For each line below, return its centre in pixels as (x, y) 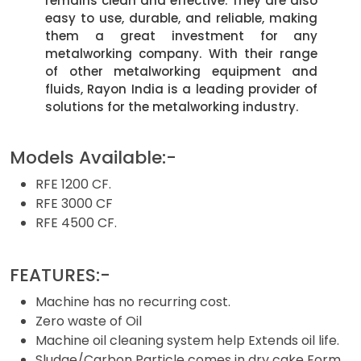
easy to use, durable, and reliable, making (182, 18)
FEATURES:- (60, 275)
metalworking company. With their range (182, 54)
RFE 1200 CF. (73, 184)
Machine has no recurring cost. (133, 302)
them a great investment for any (182, 36)
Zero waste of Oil (89, 321)
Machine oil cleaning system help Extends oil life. (187, 340)
